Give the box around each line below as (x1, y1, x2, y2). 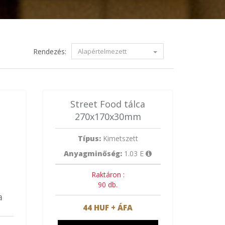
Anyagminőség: (64, 148, 123, 158)
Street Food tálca (70, 97, 146, 110)
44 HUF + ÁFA (83, 202, 133, 212)
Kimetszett (100, 133, 138, 143)
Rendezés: (33, 47, 66, 56)
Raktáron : (91, 169, 125, 179)
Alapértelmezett (77, 47, 128, 56)
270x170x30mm (74, 110, 141, 123)
